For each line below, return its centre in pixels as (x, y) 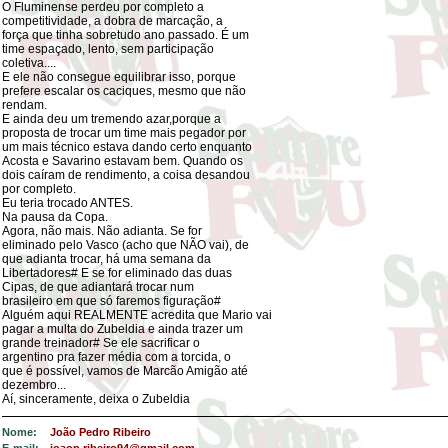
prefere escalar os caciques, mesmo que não (124, 91)
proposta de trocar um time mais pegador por (124, 133)
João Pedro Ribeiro (100, 432)
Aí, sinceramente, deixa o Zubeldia (96, 399)
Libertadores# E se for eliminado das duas (117, 273)
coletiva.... (29, 63)
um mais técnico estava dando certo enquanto (127, 147)
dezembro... (34, 385)
